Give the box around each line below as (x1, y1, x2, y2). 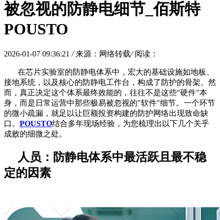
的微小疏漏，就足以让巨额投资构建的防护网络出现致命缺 (4, 109, 208, 117)
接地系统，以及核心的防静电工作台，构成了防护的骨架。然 (4, 78, 216, 86)
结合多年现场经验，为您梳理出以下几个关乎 (52, 119, 209, 128)
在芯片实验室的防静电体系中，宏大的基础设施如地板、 (18, 67, 214, 76)
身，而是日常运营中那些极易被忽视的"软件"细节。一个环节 (4, 98, 215, 107)
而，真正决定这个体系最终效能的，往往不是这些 (4, 88, 177, 97)
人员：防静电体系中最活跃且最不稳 (18, 150, 206, 164)
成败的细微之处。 (4, 129, 67, 138)
